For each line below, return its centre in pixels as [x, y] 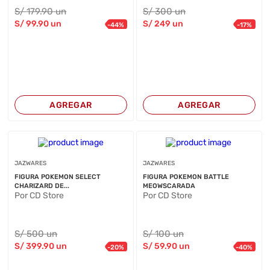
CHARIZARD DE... [42, 186]
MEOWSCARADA [169, 186]
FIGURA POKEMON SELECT [58, 177]
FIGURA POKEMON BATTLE [186, 177]
